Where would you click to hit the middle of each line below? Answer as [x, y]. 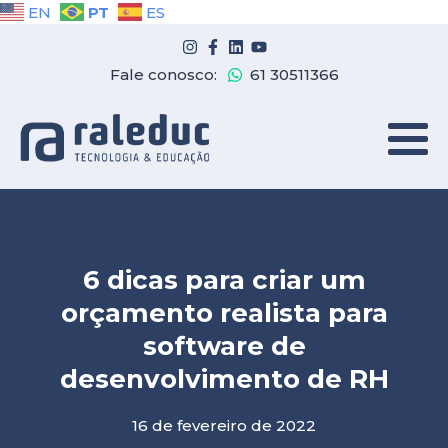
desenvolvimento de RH [224, 379]
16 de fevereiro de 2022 [224, 426]
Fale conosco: [163, 75]
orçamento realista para [224, 313]
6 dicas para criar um [224, 280]
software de [224, 346]
